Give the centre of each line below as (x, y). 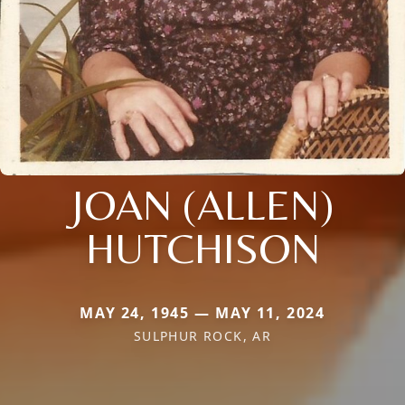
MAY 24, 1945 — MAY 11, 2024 (202, 313)
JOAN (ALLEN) (202, 205)
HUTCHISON (202, 248)
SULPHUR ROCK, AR (202, 336)
